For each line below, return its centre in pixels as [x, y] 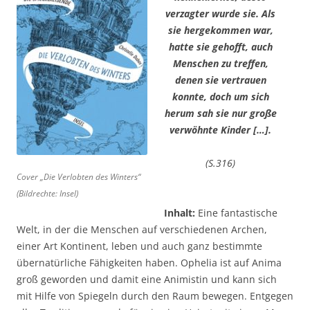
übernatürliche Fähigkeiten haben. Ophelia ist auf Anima [149, 262]
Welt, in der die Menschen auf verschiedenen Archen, [142, 229]
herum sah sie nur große [220, 113]
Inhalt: [180, 212]
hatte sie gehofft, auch [220, 46]
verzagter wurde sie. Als [220, 13]
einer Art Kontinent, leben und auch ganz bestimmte [139, 246]
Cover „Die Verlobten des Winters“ [79, 176]
